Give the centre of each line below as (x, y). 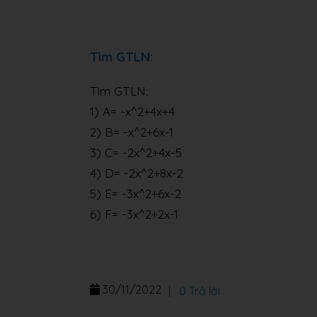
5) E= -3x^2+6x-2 (136, 194)
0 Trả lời (198, 291)
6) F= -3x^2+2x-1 (134, 214)
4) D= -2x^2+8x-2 (137, 173)
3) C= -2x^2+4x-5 (136, 152)
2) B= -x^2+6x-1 (132, 132)
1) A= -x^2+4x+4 (132, 111)
